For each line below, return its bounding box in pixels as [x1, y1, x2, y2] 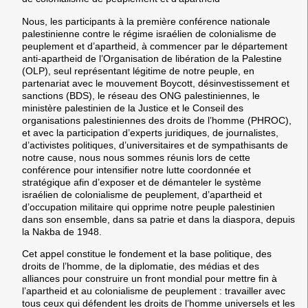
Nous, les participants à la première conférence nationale [22, 15, 270, 27]
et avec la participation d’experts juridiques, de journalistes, [22, 126, 278, 138]
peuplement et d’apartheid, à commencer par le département [22, 40, 287, 52]
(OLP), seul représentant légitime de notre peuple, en [22, 65, 254, 76]
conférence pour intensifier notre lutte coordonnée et [22, 164, 251, 175]
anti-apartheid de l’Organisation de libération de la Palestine [22, 52, 282, 64]
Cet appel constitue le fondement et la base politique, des [22, 247, 272, 259]
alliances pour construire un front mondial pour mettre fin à [22, 272, 277, 284]
